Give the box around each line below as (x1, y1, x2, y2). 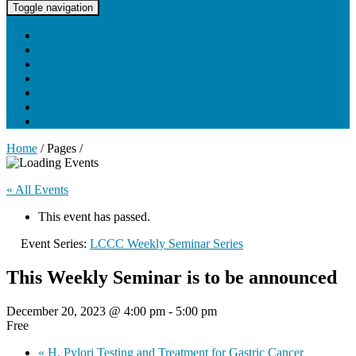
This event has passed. (38, 210, 150, 223)
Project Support (38, 100, 116, 114)
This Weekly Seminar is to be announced (6, 266, 337, 288)
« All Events (6, 183, 68, 196)
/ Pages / (37, 141, 83, 155)
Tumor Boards (38, 72, 110, 85)
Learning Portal (38, 114, 116, 128)
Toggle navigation (13, 2, 93, 14)
